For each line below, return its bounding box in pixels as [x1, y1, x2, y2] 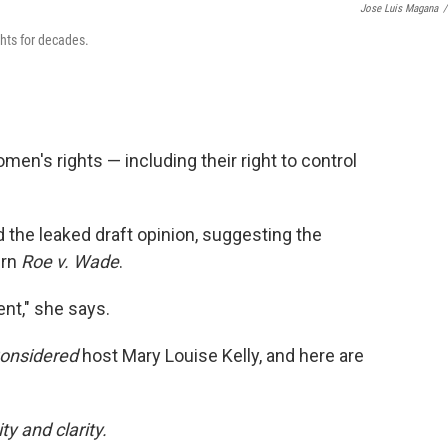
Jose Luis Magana [360, 2, 438, 16]
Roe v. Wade [21, 251, 119, 273]
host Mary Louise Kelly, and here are [78, 345, 364, 367]
